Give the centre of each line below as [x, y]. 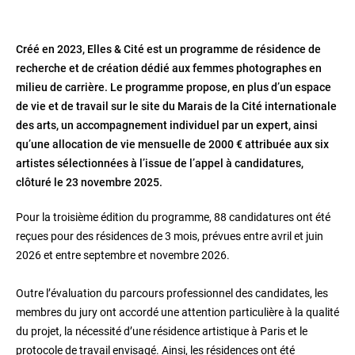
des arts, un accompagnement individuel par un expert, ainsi [167, 125]
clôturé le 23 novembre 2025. [89, 182]
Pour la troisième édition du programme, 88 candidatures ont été [173, 217]
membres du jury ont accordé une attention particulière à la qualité [177, 312]
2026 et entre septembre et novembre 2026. [123, 255]
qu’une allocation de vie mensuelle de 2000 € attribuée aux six [172, 144]
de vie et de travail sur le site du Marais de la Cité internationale [176, 106]
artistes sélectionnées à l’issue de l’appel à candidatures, [160, 163]
